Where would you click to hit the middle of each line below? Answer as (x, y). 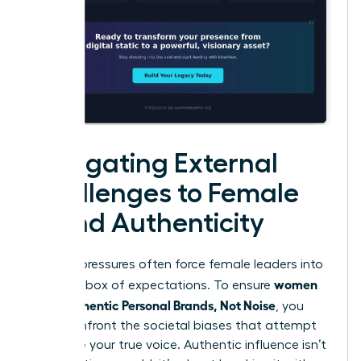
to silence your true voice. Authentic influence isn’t (178, 344)
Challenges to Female (164, 193)
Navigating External (154, 163)
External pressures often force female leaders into (176, 264)
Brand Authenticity (147, 223)
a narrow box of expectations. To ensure (152, 285)
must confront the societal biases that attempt (173, 325)
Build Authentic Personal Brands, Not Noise (153, 304)
